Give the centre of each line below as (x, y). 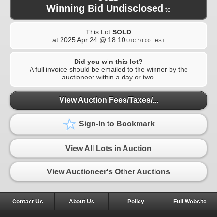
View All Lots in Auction (108, 148)
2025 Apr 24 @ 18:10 (93, 39)
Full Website (190, 202)
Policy (136, 202)
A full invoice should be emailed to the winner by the (108, 69)
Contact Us (27, 202)
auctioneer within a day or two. (108, 77)
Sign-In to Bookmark (116, 124)
